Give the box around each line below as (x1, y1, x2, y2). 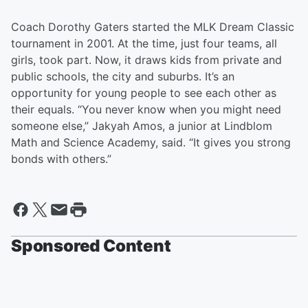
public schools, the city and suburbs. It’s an (11, 69, 234, 83)
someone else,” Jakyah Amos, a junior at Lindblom (11, 119, 272, 133)
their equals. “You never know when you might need (11, 102, 281, 116)
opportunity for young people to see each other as (11, 86, 276, 100)
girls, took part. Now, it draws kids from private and (11, 53, 282, 67)
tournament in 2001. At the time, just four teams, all (11, 36, 277, 50)
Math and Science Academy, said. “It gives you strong (11, 135, 291, 149)
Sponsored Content (11, 236, 171, 256)
